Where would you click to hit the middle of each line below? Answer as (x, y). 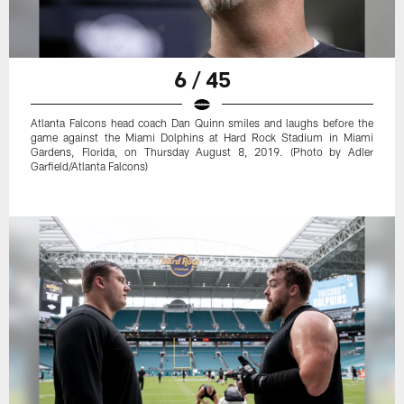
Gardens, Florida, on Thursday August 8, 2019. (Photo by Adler (202, 151)
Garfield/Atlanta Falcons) (90, 165)
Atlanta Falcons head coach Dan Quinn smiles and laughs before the (202, 122)
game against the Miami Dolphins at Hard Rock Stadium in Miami (202, 137)
